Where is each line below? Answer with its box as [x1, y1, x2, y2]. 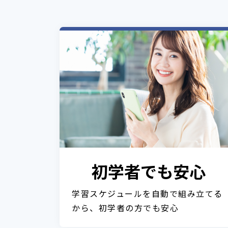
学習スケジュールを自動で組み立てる [72, 187, 223, 199]
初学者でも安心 [92, 159, 206, 183]
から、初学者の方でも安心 [72, 202, 179, 214]
